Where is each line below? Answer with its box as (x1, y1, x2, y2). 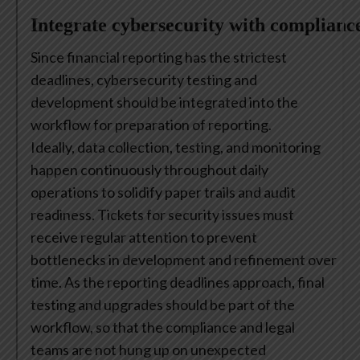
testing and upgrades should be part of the (31, 296, 295, 314)
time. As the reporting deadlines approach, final (31, 273, 325, 292)
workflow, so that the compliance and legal (31, 318, 295, 337)
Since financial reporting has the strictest (31, 48, 287, 67)
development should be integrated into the (31, 93, 298, 112)
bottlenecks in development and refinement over (31, 251, 337, 269)
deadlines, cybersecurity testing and (31, 71, 257, 89)
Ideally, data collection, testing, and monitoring (31, 138, 321, 157)
